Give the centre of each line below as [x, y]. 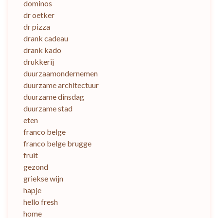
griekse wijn [43, 179]
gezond [36, 167]
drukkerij [39, 62]
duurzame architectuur [61, 85]
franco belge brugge [57, 144]
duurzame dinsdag [54, 97]
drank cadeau [46, 38]
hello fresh [41, 202]
